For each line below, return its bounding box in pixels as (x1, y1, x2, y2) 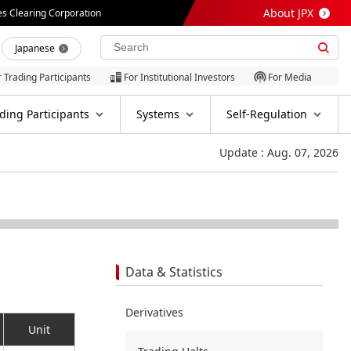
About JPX (263, 5, 313, 20)
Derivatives (125, 305, 183, 320)
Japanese (15, 42, 55, 55)
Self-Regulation (226, 107, 307, 122)
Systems (136, 107, 179, 122)
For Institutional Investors (124, 71, 235, 84)
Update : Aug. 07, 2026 (219, 145, 338, 161)
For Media (268, 71, 312, 84)
